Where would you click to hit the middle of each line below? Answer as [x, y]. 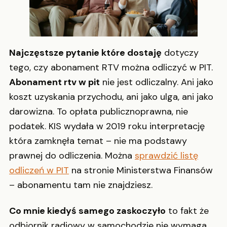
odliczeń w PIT [39, 170]
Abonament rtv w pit [54, 82]
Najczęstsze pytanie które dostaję [85, 52]
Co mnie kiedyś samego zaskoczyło [87, 211]
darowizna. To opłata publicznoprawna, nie [99, 111]
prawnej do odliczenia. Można [72, 155]
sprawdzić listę [166, 155]
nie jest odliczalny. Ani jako [157, 82]
